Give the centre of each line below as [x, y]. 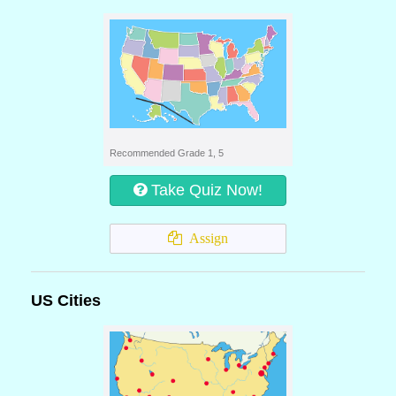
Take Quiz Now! [207, 190]
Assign [205, 238]
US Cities [66, 301]
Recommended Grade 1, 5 [167, 153]
